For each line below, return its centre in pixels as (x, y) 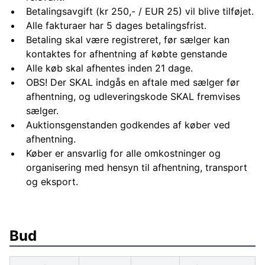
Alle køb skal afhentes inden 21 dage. (109, 68)
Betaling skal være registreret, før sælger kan (128, 40)
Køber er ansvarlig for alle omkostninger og (123, 153)
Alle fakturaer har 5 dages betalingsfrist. (116, 25)
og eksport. (52, 182)
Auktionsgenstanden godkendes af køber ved (128, 125)
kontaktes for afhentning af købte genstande (127, 54)
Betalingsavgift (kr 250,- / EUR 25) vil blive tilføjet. (140, 11)
